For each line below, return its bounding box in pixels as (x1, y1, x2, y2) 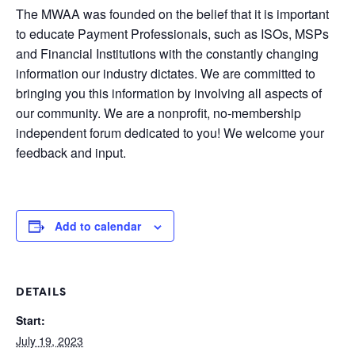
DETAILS (16, 284, 67, 300)
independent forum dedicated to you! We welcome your (16, 124, 324, 143)
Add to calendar (55, 218, 141, 235)
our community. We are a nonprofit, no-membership (16, 104, 301, 123)
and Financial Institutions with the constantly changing (16, 44, 319, 63)
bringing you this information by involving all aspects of (16, 84, 322, 103)
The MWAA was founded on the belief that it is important (16, 5, 329, 24)
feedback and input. (16, 143, 126, 162)
